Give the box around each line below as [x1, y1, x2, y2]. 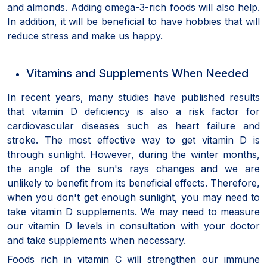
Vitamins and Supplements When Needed [26, 66, 249, 80]
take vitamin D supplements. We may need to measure [7, 205, 260, 218]
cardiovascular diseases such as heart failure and [7, 119, 260, 132]
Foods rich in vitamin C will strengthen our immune [7, 253, 260, 265]
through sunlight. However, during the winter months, [7, 148, 260, 160]
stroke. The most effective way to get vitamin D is [7, 133, 260, 146]
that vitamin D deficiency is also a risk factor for [7, 105, 260, 117]
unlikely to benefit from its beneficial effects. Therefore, [7, 176, 260, 189]
